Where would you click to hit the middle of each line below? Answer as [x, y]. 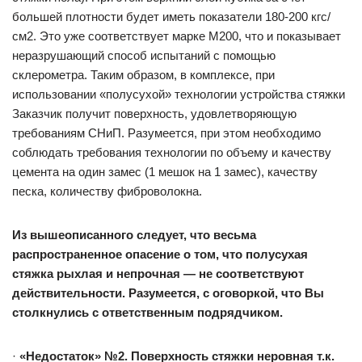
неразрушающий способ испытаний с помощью [144, 55]
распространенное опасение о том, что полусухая [160, 254]
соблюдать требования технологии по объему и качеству [172, 152]
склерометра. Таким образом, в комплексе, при [143, 75]
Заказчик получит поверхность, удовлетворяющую [154, 114]
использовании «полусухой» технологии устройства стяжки [179, 94]
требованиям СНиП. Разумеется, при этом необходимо [166, 133]
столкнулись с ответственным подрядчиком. [147, 312]
